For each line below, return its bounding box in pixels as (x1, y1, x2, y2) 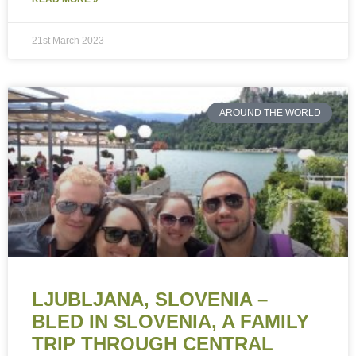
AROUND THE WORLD (219, 107, 321, 119)
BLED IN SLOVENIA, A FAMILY (32, 311, 309, 333)
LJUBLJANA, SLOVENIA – (32, 288, 268, 311)
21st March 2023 (32, 35, 104, 47)
